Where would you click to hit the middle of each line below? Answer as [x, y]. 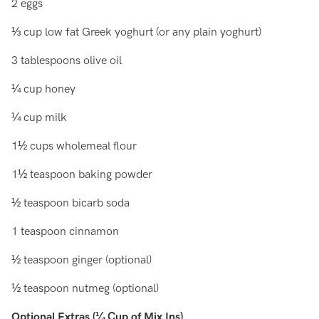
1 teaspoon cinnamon [65, 232]
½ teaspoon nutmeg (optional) [85, 289]
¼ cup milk [39, 118]
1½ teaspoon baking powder [82, 175]
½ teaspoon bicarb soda [70, 203]
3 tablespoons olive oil [67, 61]
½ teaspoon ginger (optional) [82, 260]
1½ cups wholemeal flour [74, 146]
